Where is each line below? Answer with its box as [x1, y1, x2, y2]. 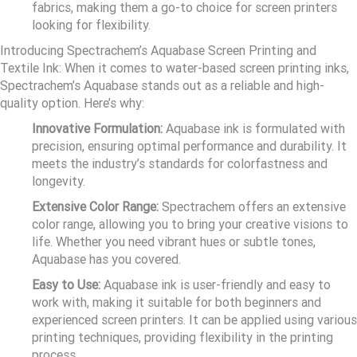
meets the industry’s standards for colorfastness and [32, 156, 328, 172]
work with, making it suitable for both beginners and [32, 295, 321, 311]
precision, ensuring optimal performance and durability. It [32, 139, 347, 155]
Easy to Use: [32, 277, 100, 293]
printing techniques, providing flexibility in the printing [32, 330, 333, 346]
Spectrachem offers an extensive [159, 199, 346, 215]
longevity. [32, 174, 85, 190]
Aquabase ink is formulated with [163, 121, 345, 137]
